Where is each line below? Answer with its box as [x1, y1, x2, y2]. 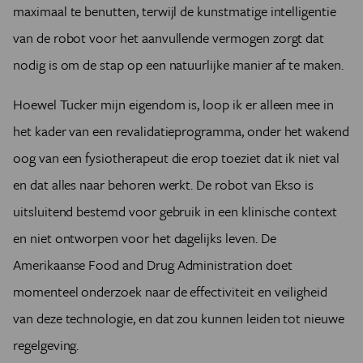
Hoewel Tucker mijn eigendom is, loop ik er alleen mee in [13, 94, 334, 115]
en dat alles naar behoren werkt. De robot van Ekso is [13, 174, 314, 195]
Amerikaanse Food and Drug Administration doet [13, 254, 293, 275]
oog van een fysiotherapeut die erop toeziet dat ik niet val [13, 147, 340, 169]
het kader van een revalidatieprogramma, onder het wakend [13, 121, 349, 142]
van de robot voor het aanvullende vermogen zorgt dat [13, 28, 325, 49]
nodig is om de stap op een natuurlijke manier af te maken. [13, 54, 344, 75]
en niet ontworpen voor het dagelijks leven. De [13, 228, 276, 249]
